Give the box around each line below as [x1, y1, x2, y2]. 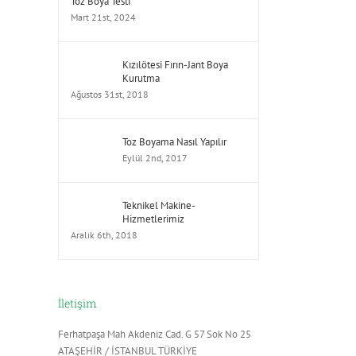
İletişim [58, 295, 97, 311]
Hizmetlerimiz [122, 211, 184, 226]
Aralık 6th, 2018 [71, 228, 137, 241]
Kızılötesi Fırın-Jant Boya [122, 57, 228, 72]
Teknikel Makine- [122, 198, 195, 212]
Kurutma [122, 71, 160, 85]
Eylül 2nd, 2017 [122, 151, 188, 164]
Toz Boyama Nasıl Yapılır [122, 134, 226, 149]
